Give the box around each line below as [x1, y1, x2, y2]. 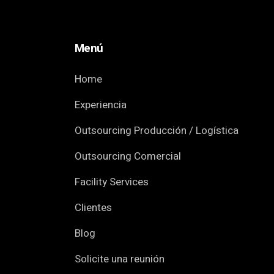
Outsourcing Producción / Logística [75, 123, 239, 139]
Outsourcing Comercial [75, 149, 181, 165]
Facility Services [75, 174, 149, 190]
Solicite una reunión [75, 251, 165, 267]
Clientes [75, 200, 112, 216]
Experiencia [75, 97, 127, 113]
